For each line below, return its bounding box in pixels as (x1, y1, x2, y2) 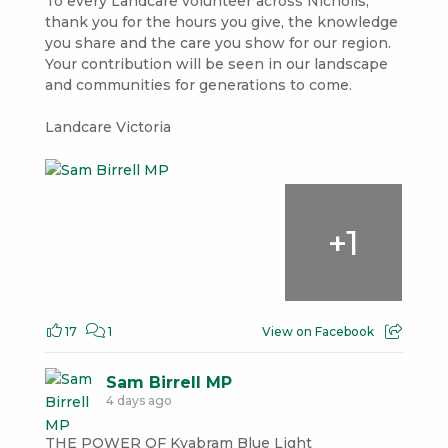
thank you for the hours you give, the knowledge (44, 12, 398, 31)
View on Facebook (262, 324, 375, 340)
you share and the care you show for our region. (44, 33, 391, 52)
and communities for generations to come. (44, 75, 352, 94)
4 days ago (105, 393, 172, 409)
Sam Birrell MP (105, 373, 232, 393)
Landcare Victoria (44, 117, 171, 136)
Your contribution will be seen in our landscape (44, 54, 388, 73)
